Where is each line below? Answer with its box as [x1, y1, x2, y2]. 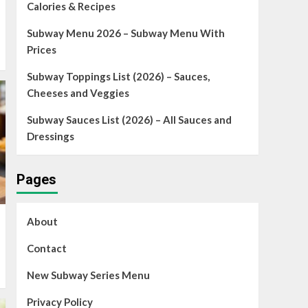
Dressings [26, 130, 74, 143]
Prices [26, 43, 56, 56]
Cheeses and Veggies [26, 87, 129, 100]
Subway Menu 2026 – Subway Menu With [26, 27, 225, 40]
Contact [26, 242, 67, 255]
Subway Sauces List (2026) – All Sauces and [26, 113, 232, 126]
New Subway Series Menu [26, 269, 150, 282]
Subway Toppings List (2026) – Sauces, [26, 70, 210, 83]
